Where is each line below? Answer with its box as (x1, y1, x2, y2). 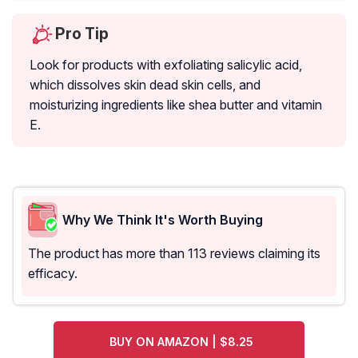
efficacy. (28, 265, 78, 282)
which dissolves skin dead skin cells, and (30, 77, 261, 93)
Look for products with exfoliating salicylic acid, (30, 57, 302, 74)
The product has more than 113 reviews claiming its (28, 245, 320, 262)
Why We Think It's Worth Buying (62, 211, 263, 228)
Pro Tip (55, 24, 109, 44)
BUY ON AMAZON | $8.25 (109, 335, 253, 349)
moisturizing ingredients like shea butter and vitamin (30, 97, 322, 113)
